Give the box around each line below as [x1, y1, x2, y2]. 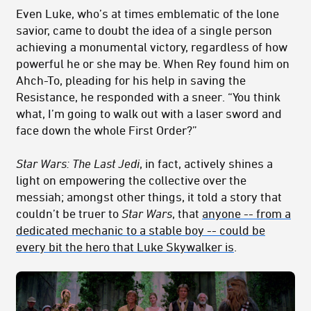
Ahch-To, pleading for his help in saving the [16, 72, 246, 87]
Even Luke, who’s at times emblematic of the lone [16, 6, 279, 20]
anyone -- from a [202, 205, 291, 220]
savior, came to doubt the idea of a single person [16, 22, 272, 37]
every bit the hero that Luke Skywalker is [16, 239, 234, 253]
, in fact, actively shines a [140, 155, 273, 170]
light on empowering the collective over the [16, 172, 246, 187]
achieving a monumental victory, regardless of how [16, 39, 287, 53]
